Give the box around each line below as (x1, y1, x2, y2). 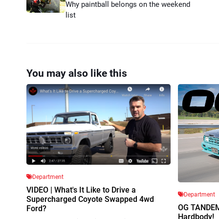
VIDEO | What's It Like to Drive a (26, 185, 136, 195)
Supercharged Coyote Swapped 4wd (26, 194, 154, 204)
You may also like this (26, 67, 127, 79)
